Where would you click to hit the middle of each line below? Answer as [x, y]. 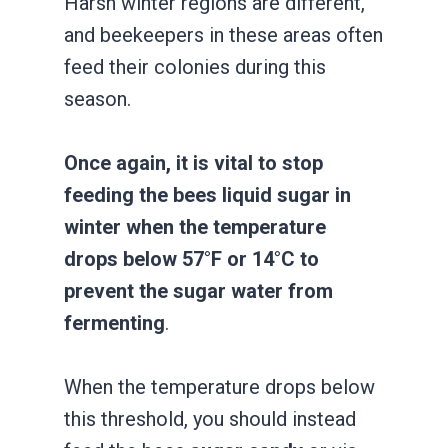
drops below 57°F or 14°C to [191, 258]
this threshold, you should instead [210, 418]
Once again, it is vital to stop [193, 162]
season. [97, 98]
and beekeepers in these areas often [223, 34]
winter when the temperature [195, 226]
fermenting [114, 322]
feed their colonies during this [195, 66]
